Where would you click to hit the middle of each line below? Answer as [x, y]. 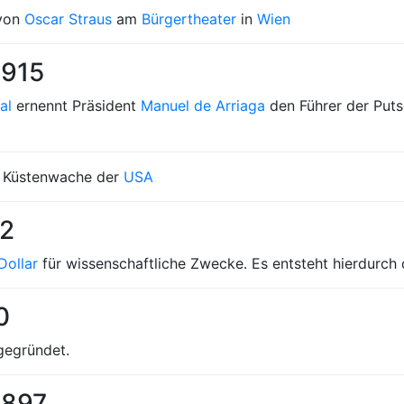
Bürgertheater [189, 19]
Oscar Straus [68, 19]
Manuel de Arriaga [203, 106]
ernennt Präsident [76, 106]
